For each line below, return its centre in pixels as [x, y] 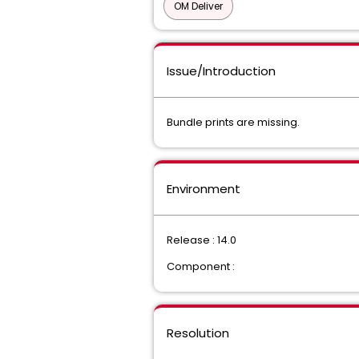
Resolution [198, 333]
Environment [204, 189]
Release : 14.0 [202, 240]
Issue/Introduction [221, 71]
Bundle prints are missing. [233, 122]
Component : [201, 266]
